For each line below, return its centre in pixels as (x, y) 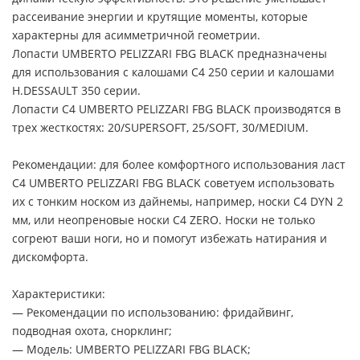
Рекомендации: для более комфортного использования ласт (179, 164)
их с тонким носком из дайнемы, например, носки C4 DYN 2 (178, 201)
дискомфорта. (50, 256)
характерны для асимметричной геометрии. (136, 35)
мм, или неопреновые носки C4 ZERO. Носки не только (164, 219)
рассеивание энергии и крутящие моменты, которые (160, 16)
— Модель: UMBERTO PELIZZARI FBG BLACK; (131, 349)
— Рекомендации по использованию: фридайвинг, (153, 312)
